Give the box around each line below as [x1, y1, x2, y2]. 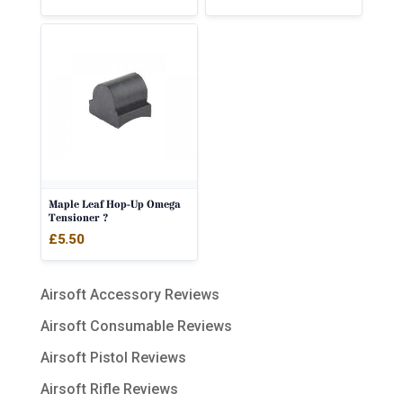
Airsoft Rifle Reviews [40, 380, 178, 398]
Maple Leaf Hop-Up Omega [48, 196, 181, 212]
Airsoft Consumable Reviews [40, 317, 232, 335]
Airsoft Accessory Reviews [40, 285, 219, 303]
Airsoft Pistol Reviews [40, 348, 186, 366]
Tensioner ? [48, 210, 109, 226]
